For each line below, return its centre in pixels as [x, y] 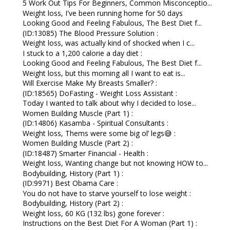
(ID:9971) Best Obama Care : [70, 183]
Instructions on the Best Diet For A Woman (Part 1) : [110, 223]
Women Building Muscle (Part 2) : [78, 143]
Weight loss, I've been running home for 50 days [102, 13]
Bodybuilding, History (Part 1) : [73, 173]
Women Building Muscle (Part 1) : [78, 113]
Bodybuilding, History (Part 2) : [73, 203]
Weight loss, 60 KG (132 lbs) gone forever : [93, 213]
